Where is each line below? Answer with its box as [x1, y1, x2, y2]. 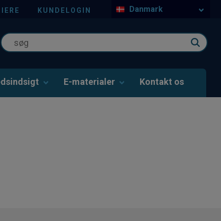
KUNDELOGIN [37, 6, 91, 14]
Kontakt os [140, 76, 184, 87]
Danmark [129, 4, 163, 14]
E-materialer [64, 76, 115, 87]
